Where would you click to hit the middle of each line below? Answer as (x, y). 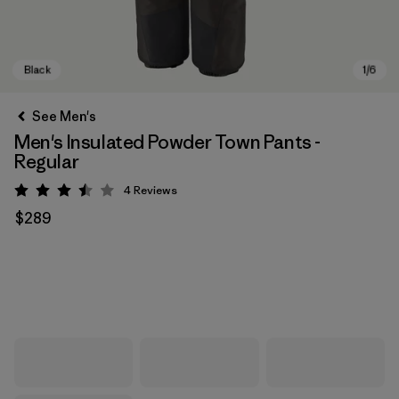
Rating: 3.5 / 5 (106, 193)
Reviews (155, 190)
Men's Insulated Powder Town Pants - (168, 142)
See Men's (64, 116)
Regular (47, 162)
